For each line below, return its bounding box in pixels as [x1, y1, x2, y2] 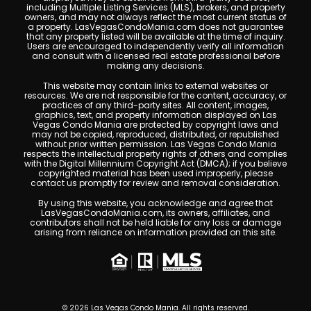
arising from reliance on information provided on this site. [34, 226, 277, 238]
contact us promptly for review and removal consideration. [31, 176, 280, 189]
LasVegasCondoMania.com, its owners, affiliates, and [41, 206, 270, 219]
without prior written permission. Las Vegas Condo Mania [35, 137, 276, 150]
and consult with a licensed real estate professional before [31, 49, 280, 62]
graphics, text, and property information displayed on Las [34, 108, 277, 121]
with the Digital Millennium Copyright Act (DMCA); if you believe [24, 157, 287, 169]
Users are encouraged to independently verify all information [27, 40, 284, 52]
